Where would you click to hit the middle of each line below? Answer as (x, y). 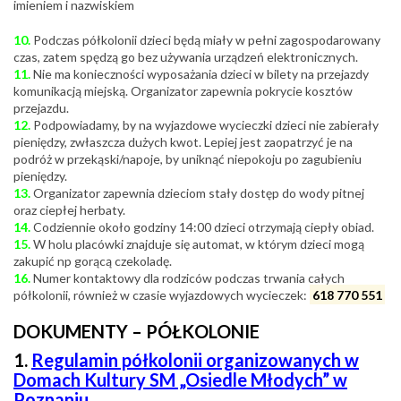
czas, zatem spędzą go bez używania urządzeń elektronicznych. (186, 56)
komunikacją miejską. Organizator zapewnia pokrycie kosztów (183, 90)
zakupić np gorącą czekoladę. (93, 260)
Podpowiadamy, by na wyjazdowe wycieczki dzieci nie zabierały (206, 124)
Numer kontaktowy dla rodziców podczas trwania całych (188, 277)
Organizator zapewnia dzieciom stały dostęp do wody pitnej (197, 192)
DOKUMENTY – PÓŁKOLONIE (137, 331)
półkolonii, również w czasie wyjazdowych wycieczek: (162, 294)
